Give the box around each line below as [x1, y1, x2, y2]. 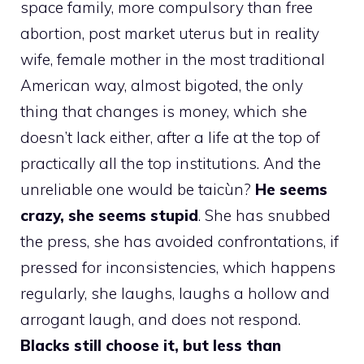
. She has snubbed [198, 205, 331, 225]
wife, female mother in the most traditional [20, 49, 325, 69]
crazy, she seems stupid [20, 205, 198, 225]
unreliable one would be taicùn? [20, 179, 251, 199]
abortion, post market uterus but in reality [20, 23, 319, 43]
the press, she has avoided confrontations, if [20, 231, 339, 251]
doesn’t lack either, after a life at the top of [20, 127, 320, 147]
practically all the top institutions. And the [20, 153, 321, 173]
